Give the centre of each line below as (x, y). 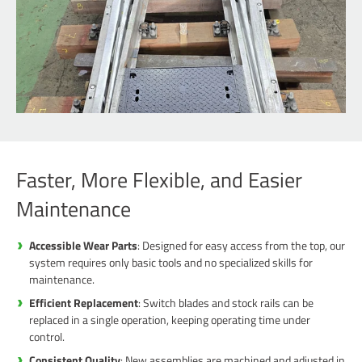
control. (47, 337)
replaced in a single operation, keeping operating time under (170, 320)
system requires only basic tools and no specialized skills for (171, 263)
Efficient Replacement (84, 303)
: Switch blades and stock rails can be (226, 303)
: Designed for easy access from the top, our (241, 246)
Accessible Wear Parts (83, 246)
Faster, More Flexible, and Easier (159, 180)
